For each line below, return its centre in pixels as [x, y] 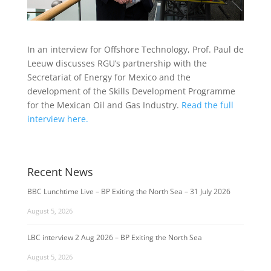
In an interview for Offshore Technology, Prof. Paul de [135, 50]
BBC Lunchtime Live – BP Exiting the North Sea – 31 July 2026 [129, 192]
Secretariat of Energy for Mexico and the [109, 77]
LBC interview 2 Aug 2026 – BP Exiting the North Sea [114, 238]
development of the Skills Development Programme [131, 91]
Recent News [60, 172]
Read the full [207, 105]
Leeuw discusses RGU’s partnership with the [117, 64]
